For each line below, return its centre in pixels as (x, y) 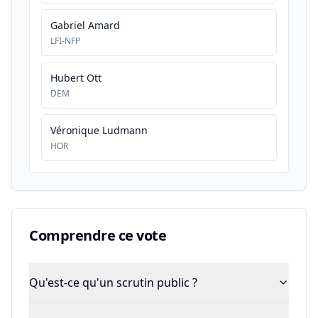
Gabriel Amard (85, 25)
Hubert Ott (76, 78)
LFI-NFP (65, 41)
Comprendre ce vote (98, 235)
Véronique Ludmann (99, 130)
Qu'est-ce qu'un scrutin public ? (113, 283)
